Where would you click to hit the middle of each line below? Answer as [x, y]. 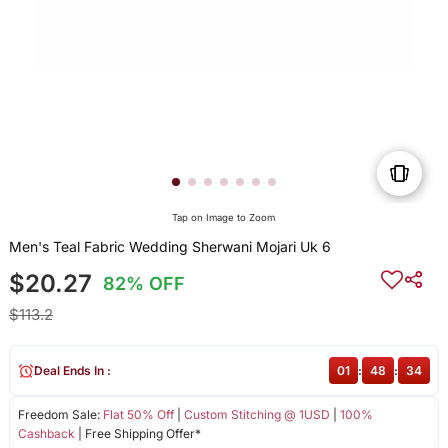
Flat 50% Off [138, 415]
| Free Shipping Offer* [137, 434]
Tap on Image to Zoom [224, 218]
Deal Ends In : [72, 371]
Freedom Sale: [60, 415]
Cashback [46, 434]
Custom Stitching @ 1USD [256, 415]
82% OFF [144, 284]
